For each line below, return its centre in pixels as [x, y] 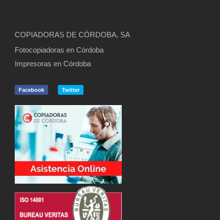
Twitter [71, 90]
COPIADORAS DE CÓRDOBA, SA [72, 34]
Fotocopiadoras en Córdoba [59, 50]
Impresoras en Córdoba [53, 63]
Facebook [31, 90]
